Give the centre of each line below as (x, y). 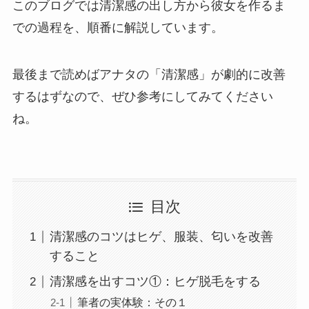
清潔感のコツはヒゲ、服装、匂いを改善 (161, 237)
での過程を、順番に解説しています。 (118, 27)
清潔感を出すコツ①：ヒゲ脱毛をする (155, 282)
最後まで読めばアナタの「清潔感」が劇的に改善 (149, 74)
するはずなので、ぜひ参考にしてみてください (142, 96)
